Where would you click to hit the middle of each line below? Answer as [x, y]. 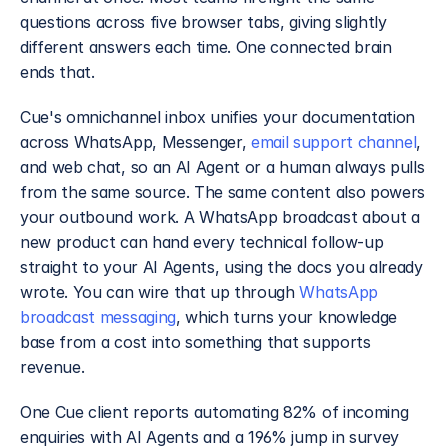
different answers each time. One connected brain [206, 47]
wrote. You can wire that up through [160, 292]
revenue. [52, 367]
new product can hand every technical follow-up [202, 242]
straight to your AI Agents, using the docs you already [221, 267]
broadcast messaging [98, 317]
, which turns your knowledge [286, 317]
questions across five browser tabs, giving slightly [203, 22]
